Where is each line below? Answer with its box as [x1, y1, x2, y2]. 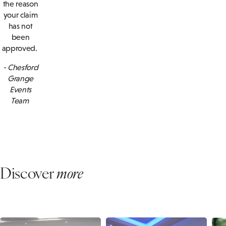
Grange [8, 74, 34, 83]
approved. [2, 43, 39, 52]
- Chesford [3, 63, 38, 72]
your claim [3, 10, 38, 19]
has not [8, 21, 33, 30]
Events [10, 85, 32, 94]
